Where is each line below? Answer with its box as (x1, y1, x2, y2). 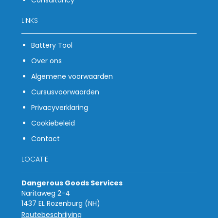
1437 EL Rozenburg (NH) (21, 199, 100, 209)
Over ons (31, 56, 62, 66)
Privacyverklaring (31, 103, 88, 113)
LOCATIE (21, 154, 48, 164)
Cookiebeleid (31, 118, 75, 128)
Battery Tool (31, 40, 73, 51)
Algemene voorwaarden (31, 72, 113, 82)
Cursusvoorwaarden (31, 87, 99, 97)
